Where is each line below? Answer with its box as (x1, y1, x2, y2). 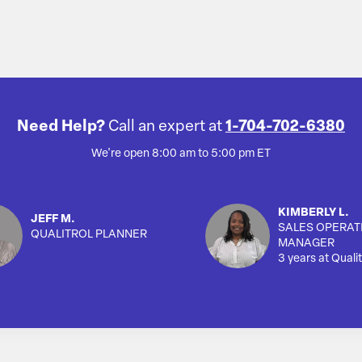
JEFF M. (31, 213, 75, 226)
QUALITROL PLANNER (31, 229, 147, 242)
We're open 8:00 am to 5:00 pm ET (91, 148, 271, 161)
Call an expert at (108, 120, 222, 136)
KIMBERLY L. (278, 207, 349, 220)
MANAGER (278, 238, 335, 250)
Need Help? (17, 120, 108, 136)
